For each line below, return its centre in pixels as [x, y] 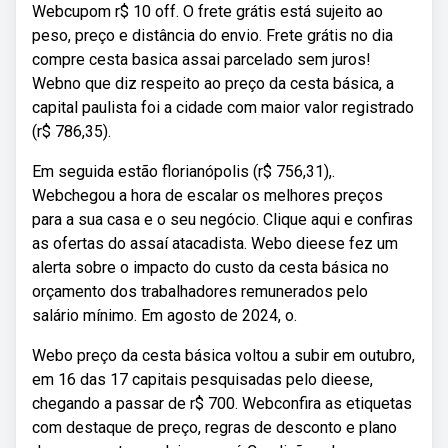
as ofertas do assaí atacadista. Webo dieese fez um [215, 243]
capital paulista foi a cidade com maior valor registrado [223, 107]
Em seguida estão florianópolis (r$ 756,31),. [183, 171]
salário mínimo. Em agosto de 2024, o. [164, 315]
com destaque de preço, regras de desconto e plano [214, 427]
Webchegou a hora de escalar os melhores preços [207, 195]
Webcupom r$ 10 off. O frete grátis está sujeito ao [207, 11]
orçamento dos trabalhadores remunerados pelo [200, 291]
